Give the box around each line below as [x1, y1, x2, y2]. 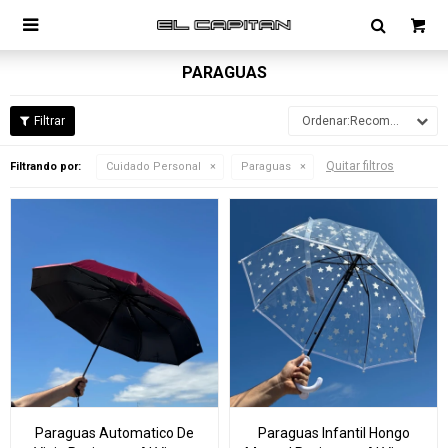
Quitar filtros [326, 159, 394, 173]
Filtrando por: [10, 160, 81, 173]
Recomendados [350, 114, 390, 128]
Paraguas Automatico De [35, 425, 194, 441]
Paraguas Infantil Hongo [257, 425, 410, 441]
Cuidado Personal [106, 160, 201, 173]
